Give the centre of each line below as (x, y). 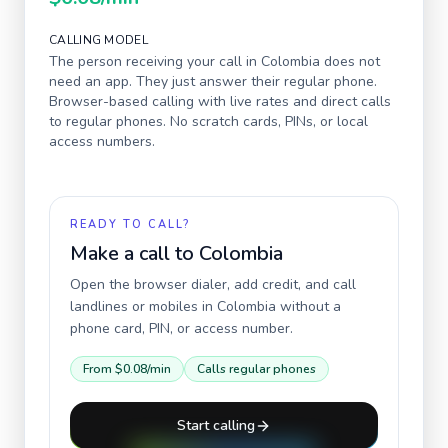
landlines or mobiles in (143, 306)
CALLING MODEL (98, 40)
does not (350, 61)
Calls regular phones (256, 369)
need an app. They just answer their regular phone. (213, 81)
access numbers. (102, 141)
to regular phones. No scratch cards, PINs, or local (208, 121)
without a (308, 306)
